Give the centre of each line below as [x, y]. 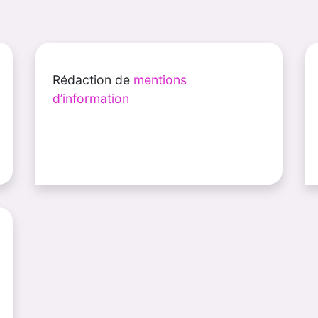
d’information [91, 98]
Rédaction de [93, 79]
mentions [160, 79]
